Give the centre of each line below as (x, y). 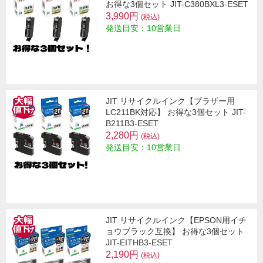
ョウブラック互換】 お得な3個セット (175, 231)
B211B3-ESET (132, 123)
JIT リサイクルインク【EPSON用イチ (176, 220)
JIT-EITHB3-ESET (139, 242)
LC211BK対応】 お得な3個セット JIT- (176, 112)
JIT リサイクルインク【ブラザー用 (170, 101)
